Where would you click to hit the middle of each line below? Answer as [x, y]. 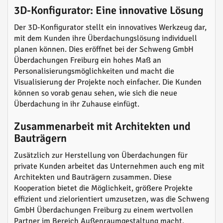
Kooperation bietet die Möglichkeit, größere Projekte [103, 188]
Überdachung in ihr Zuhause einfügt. [77, 104]
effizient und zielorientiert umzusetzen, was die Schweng [111, 199]
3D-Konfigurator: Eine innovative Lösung [109, 10]
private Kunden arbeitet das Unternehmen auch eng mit [109, 167]
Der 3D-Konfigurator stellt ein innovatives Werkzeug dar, [110, 28]
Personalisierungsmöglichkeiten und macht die [94, 71]
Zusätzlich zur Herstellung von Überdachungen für [101, 156]
